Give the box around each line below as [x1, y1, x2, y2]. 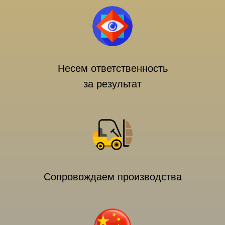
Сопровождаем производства [43, 171, 182, 182]
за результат [83, 78, 142, 89]
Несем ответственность [57, 63, 168, 74]
